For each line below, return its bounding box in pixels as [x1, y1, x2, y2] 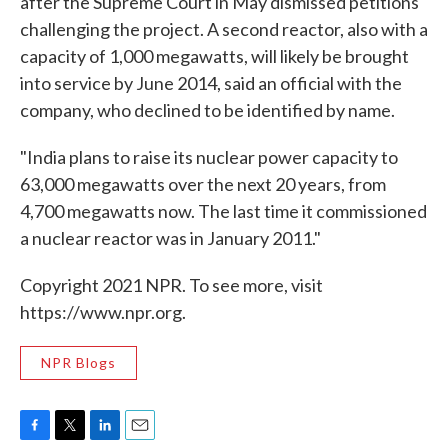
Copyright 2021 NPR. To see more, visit [20, 274, 323, 296]
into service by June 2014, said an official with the [20, 72, 402, 94]
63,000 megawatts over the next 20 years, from [20, 173, 386, 195]
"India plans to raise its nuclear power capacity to [20, 146, 398, 168]
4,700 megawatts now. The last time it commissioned [20, 200, 427, 222]
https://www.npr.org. [20, 301, 186, 323]
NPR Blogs [41, 354, 116, 371]
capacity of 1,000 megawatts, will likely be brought [20, 45, 409, 67]
